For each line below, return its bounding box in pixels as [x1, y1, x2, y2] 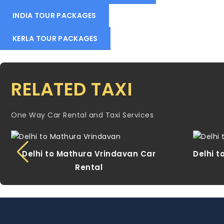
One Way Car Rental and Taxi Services [11, 109, 153, 120]
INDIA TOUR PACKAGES [12, 10, 96, 20]
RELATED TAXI [11, 76, 132, 102]
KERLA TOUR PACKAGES [12, 33, 98, 43]
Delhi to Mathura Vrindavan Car [22, 148, 156, 159]
